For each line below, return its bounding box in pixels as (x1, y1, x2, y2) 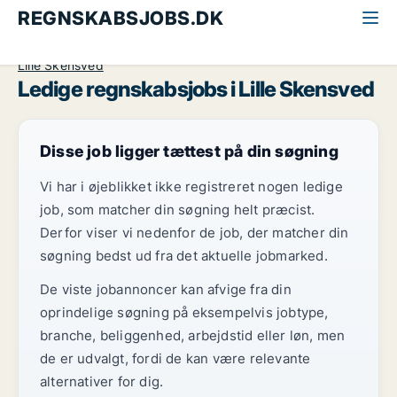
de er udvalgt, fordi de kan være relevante (40, 350, 311, 367)
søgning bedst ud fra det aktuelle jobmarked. (40, 247, 328, 264)
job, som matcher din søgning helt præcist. (40, 201, 315, 218)
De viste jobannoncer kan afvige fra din (40, 281, 292, 298)
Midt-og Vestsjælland (152, 39, 278, 54)
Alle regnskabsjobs (18, 39, 130, 54)
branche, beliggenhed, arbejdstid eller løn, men (40, 327, 346, 344)
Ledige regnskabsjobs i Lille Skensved (18, 76, 374, 102)
